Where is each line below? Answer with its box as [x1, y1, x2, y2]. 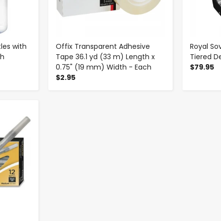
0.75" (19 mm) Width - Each [55, 62, 151, 73]
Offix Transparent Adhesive [55, 41, 150, 52]
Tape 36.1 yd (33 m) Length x [55, 52, 155, 62]
